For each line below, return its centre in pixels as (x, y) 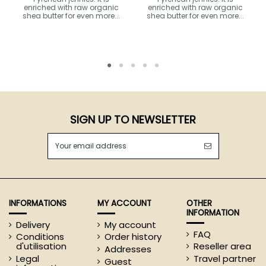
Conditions (40, 237)
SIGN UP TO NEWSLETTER (133, 120)
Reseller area (222, 246)
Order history (133, 237)
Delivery (33, 224)
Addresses (128, 249)
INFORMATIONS (38, 204)
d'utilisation (41, 246)
